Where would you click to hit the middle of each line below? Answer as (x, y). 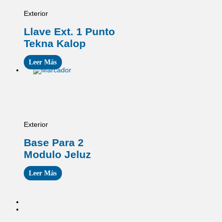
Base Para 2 (54, 143)
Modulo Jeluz (57, 155)
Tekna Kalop (55, 44)
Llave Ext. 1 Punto (69, 32)
